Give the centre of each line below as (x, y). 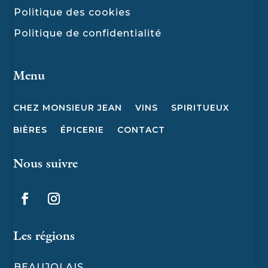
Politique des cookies (73, 12)
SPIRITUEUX (200, 107)
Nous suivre (46, 165)
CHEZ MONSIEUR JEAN (68, 107)
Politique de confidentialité (88, 33)
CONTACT (141, 130)
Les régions (44, 237)
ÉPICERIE (83, 130)
